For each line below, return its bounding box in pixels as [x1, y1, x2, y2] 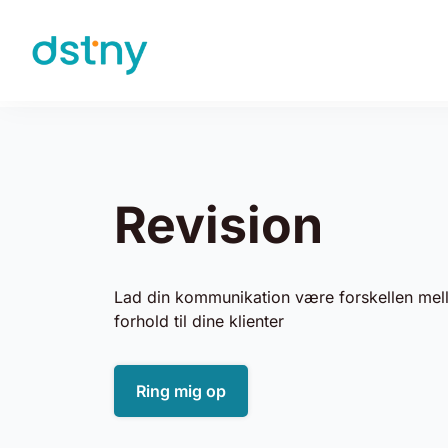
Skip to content [46, 52, 160, 73]
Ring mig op [136, 380, 226, 401]
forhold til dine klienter [114, 310, 284, 331]
